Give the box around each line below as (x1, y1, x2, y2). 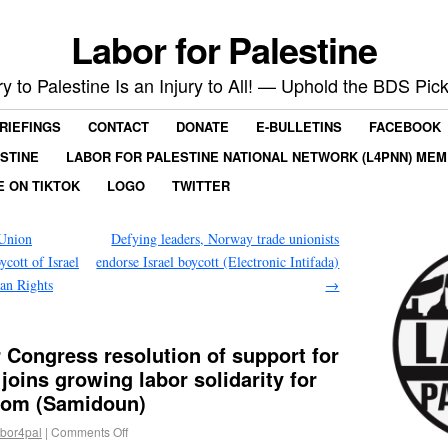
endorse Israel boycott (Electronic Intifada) (96, 251, 340, 271)
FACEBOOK (369, 117, 441, 137)
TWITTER (172, 175, 230, 195)
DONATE (176, 117, 229, 137)
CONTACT (88, 117, 149, 137)
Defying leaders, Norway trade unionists (111, 228, 340, 248)
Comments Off (51, 422, 128, 440)
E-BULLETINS (256, 117, 342, 137)
